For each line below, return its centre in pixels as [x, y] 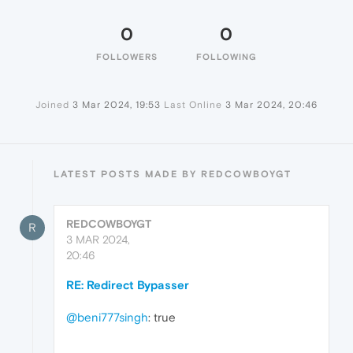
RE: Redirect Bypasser [128, 285]
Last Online [193, 105]
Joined [52, 105]
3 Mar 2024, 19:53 [117, 105]
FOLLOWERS [127, 57]
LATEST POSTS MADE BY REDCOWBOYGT [173, 175]
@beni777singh [107, 318]
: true [162, 318]
